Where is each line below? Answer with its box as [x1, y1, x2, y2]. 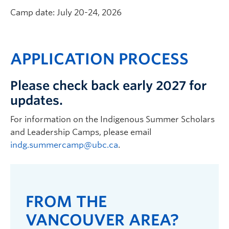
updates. [10, 93, 63, 108]
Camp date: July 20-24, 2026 [10, 7, 122, 17]
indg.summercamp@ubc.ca [10, 140, 118, 150]
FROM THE [26, 192, 107, 211]
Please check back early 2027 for [10, 78, 207, 93]
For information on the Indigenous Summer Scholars [10, 114, 215, 124]
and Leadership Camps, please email [10, 127, 151, 137]
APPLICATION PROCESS [10, 49, 189, 68]
